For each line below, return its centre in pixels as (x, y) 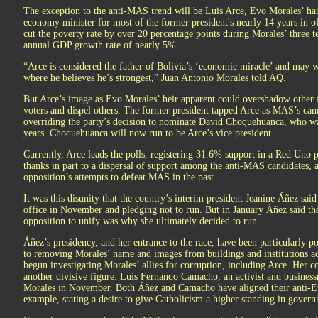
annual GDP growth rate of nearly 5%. (101, 45)
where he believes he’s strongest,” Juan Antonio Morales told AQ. (155, 78)
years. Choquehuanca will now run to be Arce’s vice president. (149, 133)
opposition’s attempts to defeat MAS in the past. (121, 177)
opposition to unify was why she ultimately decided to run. (142, 221)
